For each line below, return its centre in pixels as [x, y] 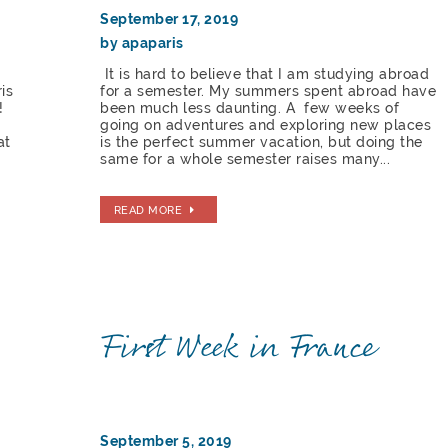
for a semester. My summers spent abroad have [268, 91]
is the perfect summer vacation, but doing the [261, 142]
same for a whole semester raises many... [245, 159]
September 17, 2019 [169, 19]
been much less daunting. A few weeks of [250, 108]
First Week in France [238, 348]
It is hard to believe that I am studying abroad [265, 74]
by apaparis [142, 43]
